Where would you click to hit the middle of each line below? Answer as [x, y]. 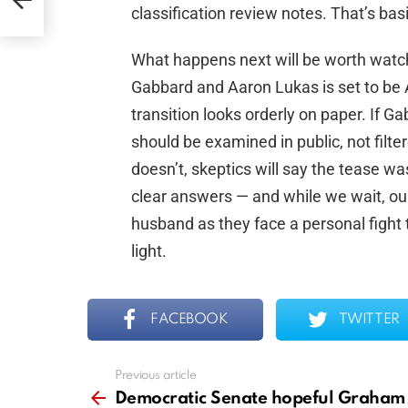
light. [149, 251]
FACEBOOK [189, 320]
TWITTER [369, 320]
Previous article [156, 376]
